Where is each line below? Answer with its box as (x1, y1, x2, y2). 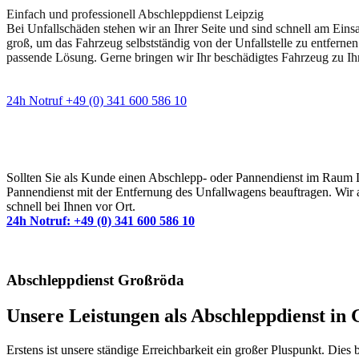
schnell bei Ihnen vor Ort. (6, 199, 135, 213)
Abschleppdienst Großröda (6, 272, 184, 289)
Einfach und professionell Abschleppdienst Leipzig (6, 7, 264, 22)
